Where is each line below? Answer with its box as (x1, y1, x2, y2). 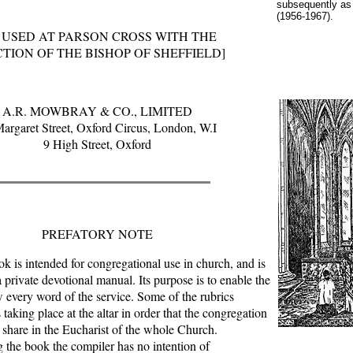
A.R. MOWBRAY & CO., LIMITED (2, 102, 192, 119)
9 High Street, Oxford (43, 136, 151, 152)
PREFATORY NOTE (41, 225, 153, 242)
